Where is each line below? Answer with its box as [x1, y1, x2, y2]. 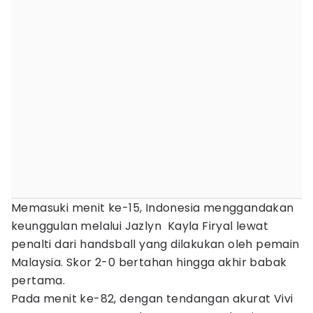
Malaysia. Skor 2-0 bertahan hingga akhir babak [11, 254, 287, 270]
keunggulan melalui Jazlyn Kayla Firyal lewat [11, 218, 268, 234]
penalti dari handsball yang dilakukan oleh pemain [11, 236, 300, 252]
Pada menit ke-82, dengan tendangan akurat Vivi [11, 291, 293, 307]
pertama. [11, 272, 66, 289]
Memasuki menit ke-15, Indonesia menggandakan [11, 200, 294, 216]
